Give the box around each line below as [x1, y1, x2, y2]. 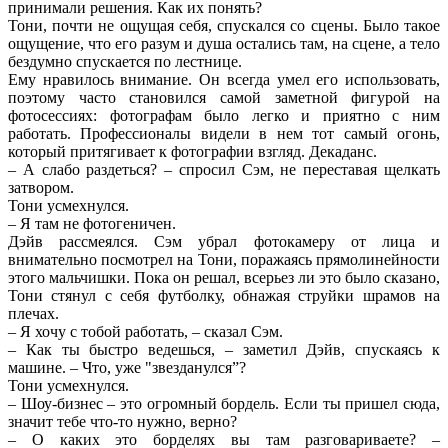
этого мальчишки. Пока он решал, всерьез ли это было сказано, [8, 268, 440, 286]
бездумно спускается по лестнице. [8, 52, 242, 70]
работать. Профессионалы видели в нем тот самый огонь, [8, 124, 440, 142]
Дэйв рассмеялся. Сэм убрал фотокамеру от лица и [8, 232, 440, 250]
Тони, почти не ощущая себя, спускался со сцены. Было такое [8, 16, 440, 34]
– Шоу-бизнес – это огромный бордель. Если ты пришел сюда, [8, 394, 440, 412]
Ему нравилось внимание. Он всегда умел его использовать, [8, 70, 440, 88]
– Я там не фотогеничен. [8, 214, 176, 232]
